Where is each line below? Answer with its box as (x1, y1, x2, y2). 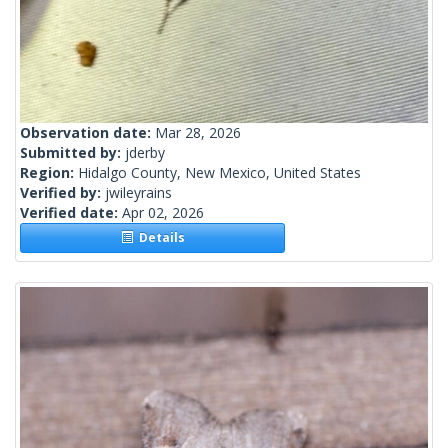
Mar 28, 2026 (155, 123, 241, 143)
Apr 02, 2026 (122, 203, 204, 223)
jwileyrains (105, 183, 172, 203)
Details (132, 229, 185, 247)
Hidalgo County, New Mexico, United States (78, 163, 361, 183)
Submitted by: (20, 143, 125, 163)
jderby (125, 143, 165, 163)
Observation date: (20, 123, 155, 143)
